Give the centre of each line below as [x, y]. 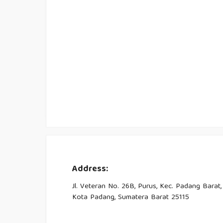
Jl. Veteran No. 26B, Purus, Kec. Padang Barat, [147, 186]
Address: [90, 169]
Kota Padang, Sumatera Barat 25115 [130, 197]
